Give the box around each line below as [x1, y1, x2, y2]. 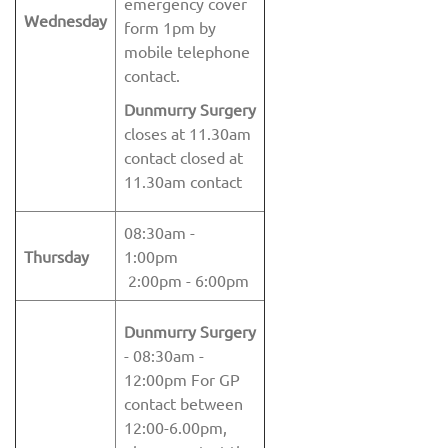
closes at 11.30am [124, 123, 251, 143]
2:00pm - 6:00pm [124, 270, 249, 290]
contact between [124, 393, 243, 413]
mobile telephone [124, 41, 250, 61]
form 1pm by [124, 17, 216, 37]
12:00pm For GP [124, 369, 240, 389]
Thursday [24, 246, 89, 266]
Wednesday [24, 10, 107, 30]
